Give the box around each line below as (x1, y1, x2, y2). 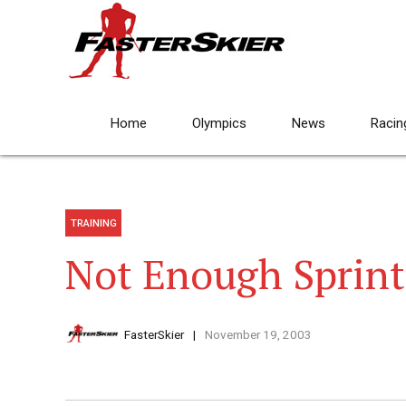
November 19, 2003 (204, 327, 312, 343)
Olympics (192, 115, 246, 131)
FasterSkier (124, 327, 184, 343)
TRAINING (70, 217, 117, 230)
